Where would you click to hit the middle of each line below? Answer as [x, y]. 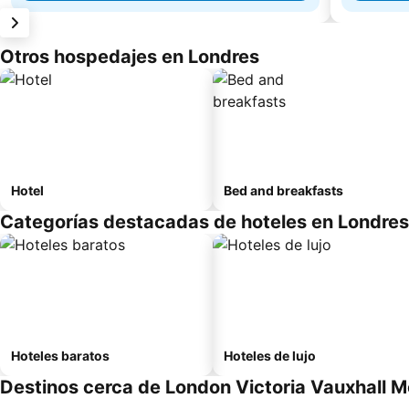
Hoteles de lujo [270, 356]
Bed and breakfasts [283, 190]
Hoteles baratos [60, 356]
